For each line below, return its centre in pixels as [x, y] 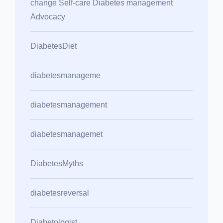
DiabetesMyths [57, 163]
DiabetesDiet [54, 46]
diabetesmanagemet [66, 134]
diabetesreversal [60, 193]
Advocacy [48, 16]
